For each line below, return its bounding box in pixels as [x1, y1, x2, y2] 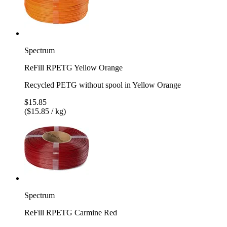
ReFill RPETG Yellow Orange [24, 63, 123, 72]
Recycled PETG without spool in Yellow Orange [24, 80, 181, 89]
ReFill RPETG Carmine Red [24, 208, 117, 217]
